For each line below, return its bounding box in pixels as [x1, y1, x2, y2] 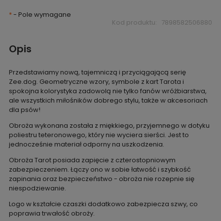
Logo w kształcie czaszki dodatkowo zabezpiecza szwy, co [8, 199, 198, 209]
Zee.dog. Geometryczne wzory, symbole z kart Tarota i [8, 77, 184, 87]
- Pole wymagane [11, 10, 71, 20]
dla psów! [8, 105, 42, 115]
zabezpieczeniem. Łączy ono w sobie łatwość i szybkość [8, 165, 191, 175]
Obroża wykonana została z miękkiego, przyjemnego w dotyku [8, 121, 210, 131]
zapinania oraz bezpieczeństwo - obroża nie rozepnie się [8, 174, 194, 184]
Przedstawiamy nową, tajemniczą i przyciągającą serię [8, 68, 186, 77]
